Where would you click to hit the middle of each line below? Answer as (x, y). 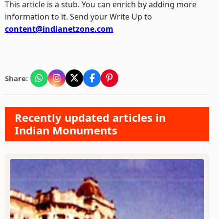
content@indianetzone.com (59, 29)
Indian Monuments (66, 130)
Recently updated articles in (90, 117)
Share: (16, 78)
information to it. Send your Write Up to (78, 17)
